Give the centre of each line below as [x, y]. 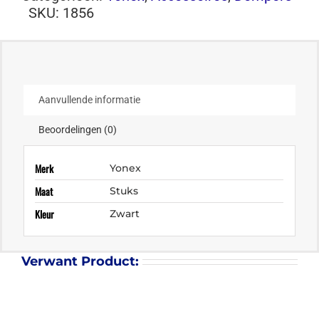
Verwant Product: [80, 261]
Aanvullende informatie [89, 100]
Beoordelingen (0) [78, 130]
